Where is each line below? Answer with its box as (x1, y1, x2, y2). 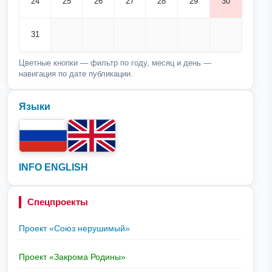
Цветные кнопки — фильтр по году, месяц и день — (19, 58, 211, 67)
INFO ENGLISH (19, 161, 88, 172)
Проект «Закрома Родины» (19, 251, 126, 262)
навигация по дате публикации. (19, 69, 133, 78)
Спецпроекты (27, 196, 88, 207)
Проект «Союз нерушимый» (19, 223, 130, 233)
